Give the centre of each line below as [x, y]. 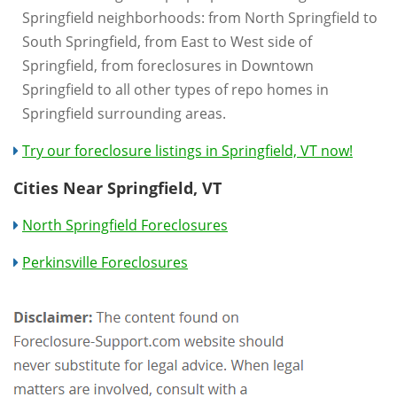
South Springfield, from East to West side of [167, 41]
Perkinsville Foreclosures [105, 262]
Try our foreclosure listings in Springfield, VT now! [187, 150]
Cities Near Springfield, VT [117, 187]
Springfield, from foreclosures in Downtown [168, 65]
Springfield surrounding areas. [124, 113]
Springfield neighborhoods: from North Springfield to [200, 17]
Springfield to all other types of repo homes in [175, 89]
